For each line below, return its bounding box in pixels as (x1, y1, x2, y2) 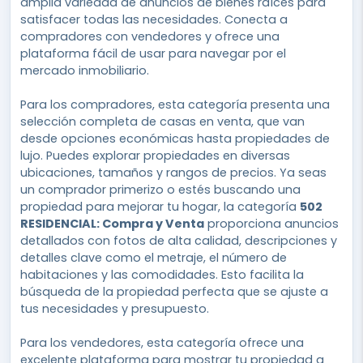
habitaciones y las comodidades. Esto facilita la (20, 266, 304, 283)
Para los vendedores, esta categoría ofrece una (20, 334, 304, 351)
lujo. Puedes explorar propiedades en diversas (20, 147, 290, 164)
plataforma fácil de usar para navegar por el (20, 45, 286, 62)
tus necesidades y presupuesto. (20, 300, 209, 317)
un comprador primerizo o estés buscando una (20, 181, 301, 198)
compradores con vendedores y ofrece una (20, 28, 280, 45)
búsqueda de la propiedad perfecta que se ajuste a (20, 283, 328, 300)
